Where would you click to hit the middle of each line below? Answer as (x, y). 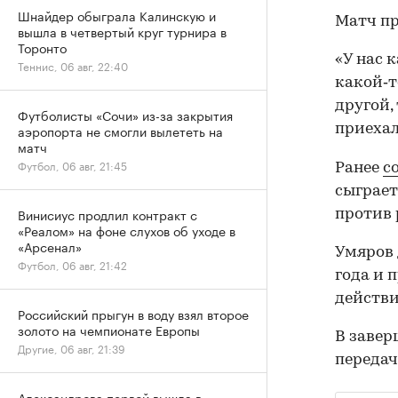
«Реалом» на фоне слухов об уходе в (127, 230)
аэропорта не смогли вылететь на (120, 131)
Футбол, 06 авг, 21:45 (72, 165)
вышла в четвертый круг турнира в (122, 31)
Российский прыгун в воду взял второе (133, 314)
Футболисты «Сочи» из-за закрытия (125, 115)
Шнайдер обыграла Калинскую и (117, 15)
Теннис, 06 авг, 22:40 (73, 65)
